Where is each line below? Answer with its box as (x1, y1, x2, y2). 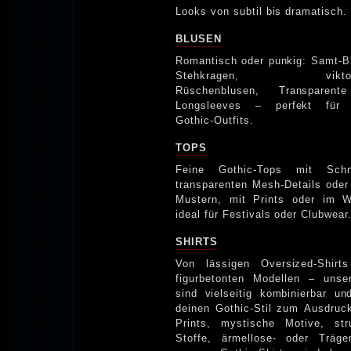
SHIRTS (175, 235, 218, 248)
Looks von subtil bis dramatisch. (175, 5, 347, 17)
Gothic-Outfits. (175, 114, 254, 126)
